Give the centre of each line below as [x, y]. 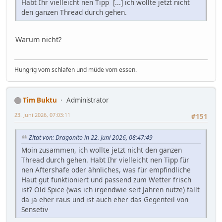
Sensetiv [35, 210]
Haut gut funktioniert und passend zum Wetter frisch [106, 180]
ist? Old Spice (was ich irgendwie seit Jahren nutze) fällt [111, 190]
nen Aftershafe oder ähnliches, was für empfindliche [106, 170]
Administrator [88, 100]
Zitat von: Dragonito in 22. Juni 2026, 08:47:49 [91, 138]
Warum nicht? [38, 39]
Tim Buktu [40, 100]
